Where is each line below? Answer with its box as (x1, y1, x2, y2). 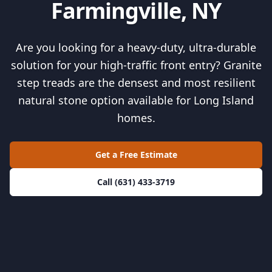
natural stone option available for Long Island (18, 92, 254, 107)
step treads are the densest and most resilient (16, 75, 256, 90)
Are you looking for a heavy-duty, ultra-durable (16, 39, 256, 55)
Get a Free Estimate (95, 148, 177, 160)
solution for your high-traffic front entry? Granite (10, 57, 262, 72)
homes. (117, 110, 155, 125)
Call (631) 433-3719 (97, 175, 175, 188)
